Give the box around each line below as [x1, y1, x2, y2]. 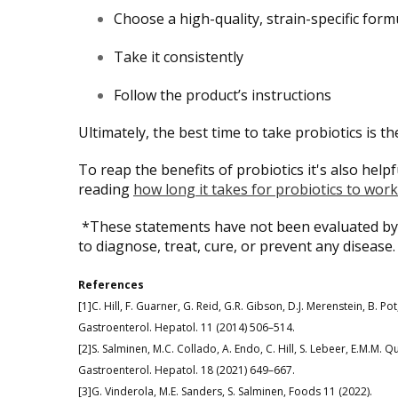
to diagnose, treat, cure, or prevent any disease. [78, 235, 395, 256]
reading [78, 179, 133, 199]
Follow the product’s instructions [114, 84, 331, 105]
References [78, 276, 144, 292]
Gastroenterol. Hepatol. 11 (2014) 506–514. [78, 319, 295, 335]
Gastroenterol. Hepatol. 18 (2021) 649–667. [78, 362, 295, 378]
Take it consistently [114, 46, 243, 67]
